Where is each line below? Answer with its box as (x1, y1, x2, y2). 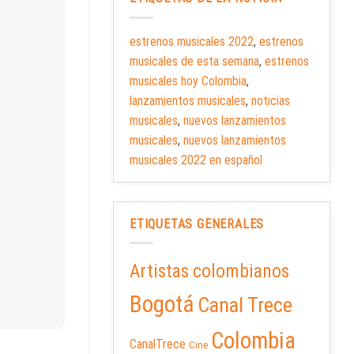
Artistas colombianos (130, 260, 289, 283)
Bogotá (130, 291, 194, 318)
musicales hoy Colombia (130, 73, 247, 88)
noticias (251, 92, 290, 108)
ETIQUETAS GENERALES (130, 216, 265, 232)
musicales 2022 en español (130, 152, 262, 168)
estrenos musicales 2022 (130, 33, 254, 49)
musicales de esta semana (130, 53, 259, 69)
